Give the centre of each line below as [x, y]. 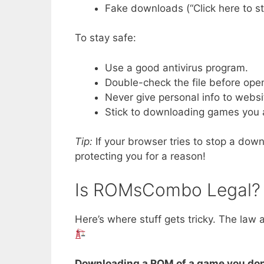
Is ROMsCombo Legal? [168, 189]
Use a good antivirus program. [176, 67]
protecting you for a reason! [140, 156]
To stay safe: [105, 38]
